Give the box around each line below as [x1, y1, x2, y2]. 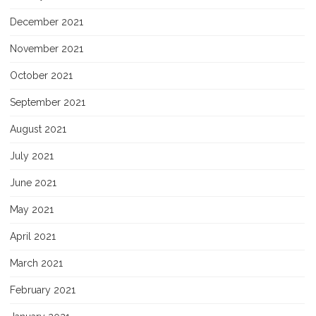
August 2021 [10, 123, 66, 135]
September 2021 [10, 96, 85, 108]
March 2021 [10, 257, 63, 269]
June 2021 [10, 176, 56, 188]
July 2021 [10, 150, 54, 162]
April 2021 [10, 230, 56, 242]
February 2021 [10, 284, 75, 296]
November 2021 [10, 42, 83, 54]
